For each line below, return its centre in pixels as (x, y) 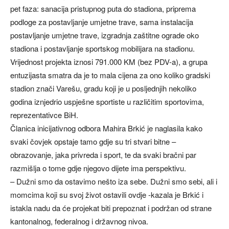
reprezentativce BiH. (44, 115)
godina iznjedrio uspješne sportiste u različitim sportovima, (107, 102)
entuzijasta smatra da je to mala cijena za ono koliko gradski (110, 75)
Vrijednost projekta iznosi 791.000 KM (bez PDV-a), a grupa (109, 62)
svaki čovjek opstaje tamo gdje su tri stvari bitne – (93, 142)
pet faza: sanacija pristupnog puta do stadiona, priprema (103, 9)
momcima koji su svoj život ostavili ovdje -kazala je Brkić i (107, 195)
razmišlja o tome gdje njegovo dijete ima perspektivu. (98, 168)
